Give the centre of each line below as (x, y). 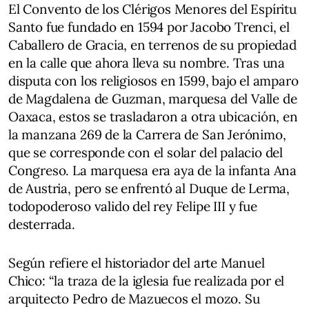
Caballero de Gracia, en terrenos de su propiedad (152, 45)
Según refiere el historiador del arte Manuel (137, 263)
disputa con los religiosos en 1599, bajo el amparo (153, 81)
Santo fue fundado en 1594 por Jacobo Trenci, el (149, 27)
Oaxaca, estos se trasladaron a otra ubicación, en (153, 117)
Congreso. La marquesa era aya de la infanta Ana (153, 170)
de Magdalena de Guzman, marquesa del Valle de (153, 99)
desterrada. (42, 224)
